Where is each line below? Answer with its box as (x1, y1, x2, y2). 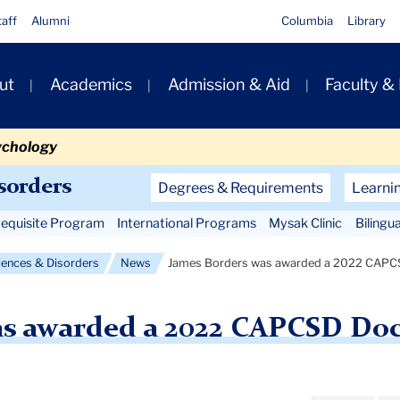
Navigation (97, 203, 206, 225)
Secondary (97, 175, 202, 197)
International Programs (116, 214, 256, 231)
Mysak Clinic (269, 214, 343, 231)
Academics (49, 75, 132, 95)
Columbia (281, 13, 334, 28)
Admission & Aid (167, 75, 290, 95)
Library (347, 13, 387, 28)
